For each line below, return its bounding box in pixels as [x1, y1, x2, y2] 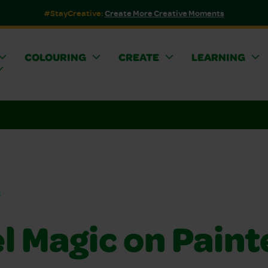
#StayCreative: [44, 7, 105, 19]
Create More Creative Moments [104, 7, 224, 19]
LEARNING [191, 53, 245, 64]
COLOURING [24, 53, 86, 64]
